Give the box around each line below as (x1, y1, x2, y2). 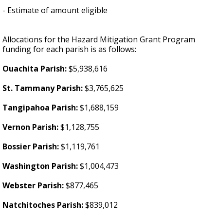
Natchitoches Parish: (2, 200, 85, 211)
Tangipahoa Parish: (2, 102, 80, 113)
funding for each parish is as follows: (2, 44, 136, 55)
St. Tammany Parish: (2, 83, 85, 94)
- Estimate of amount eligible (2, 5, 108, 16)
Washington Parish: (2, 161, 80, 172)
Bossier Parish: (2, 141, 61, 152)
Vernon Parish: (2, 122, 60, 133)
